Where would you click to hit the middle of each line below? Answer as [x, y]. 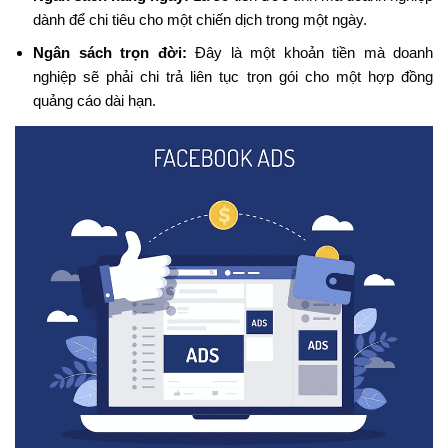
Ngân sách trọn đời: [110, 52]
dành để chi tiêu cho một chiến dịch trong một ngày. [200, 19]
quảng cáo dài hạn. [94, 100]
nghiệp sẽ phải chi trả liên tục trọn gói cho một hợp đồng [233, 76]
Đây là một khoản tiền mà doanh [309, 52]
